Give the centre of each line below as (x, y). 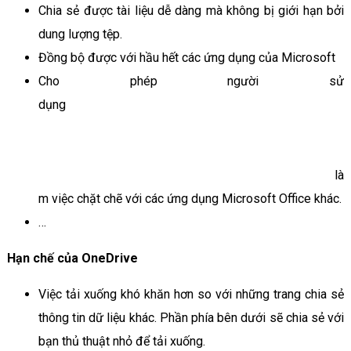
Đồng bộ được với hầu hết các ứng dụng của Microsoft (186, 57)
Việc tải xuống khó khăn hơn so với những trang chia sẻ (191, 294)
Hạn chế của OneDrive (72, 258)
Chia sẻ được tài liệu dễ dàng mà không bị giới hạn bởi (191, 10)
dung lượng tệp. (80, 34)
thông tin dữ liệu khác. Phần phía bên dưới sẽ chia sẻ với (191, 317)
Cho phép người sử (191, 81)
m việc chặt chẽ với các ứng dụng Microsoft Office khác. (190, 198)
